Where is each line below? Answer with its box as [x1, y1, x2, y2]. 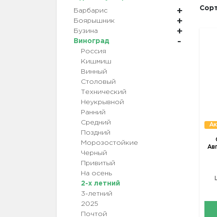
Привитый [81, 160, 115, 167]
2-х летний [81, 181, 120, 187]
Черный [81, 150, 107, 156]
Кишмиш [81, 59, 111, 65]
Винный [81, 69, 107, 75]
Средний [81, 120, 111, 126]
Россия [81, 48, 106, 55]
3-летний [81, 191, 112, 197]
